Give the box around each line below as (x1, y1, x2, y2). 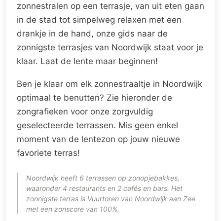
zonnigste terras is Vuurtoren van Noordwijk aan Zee (26, 194, 195, 203)
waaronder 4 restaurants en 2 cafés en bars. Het (26, 184, 183, 192)
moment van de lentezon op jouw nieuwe (17, 134, 180, 144)
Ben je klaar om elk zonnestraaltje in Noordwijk (17, 79, 202, 89)
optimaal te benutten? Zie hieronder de (17, 93, 172, 103)
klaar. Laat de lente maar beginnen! (17, 56, 158, 66)
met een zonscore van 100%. (26, 205, 119, 213)
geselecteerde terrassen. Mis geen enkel (17, 120, 178, 130)
